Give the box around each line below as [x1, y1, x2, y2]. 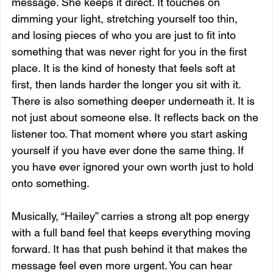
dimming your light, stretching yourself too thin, [12, 12, 241, 25]
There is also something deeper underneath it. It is [12, 94, 258, 107]
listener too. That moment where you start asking [12, 127, 250, 140]
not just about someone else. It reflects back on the [12, 110, 261, 124]
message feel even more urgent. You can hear [12, 258, 235, 272]
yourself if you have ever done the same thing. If [12, 143, 247, 157]
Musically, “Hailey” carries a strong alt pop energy [12, 209, 252, 222]
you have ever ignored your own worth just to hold [12, 160, 257, 173]
